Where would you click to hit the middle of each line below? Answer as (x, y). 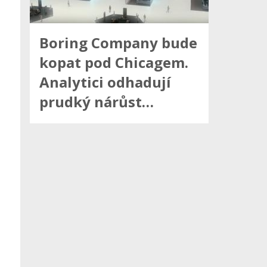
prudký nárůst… (97, 102)
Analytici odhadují (105, 82)
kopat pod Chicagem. (114, 63)
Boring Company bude (118, 43)
